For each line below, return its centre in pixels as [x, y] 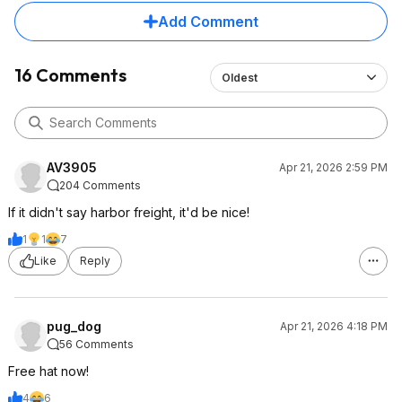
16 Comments [70, 74]
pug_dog [74, 326]
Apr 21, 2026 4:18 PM [334, 326]
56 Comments [96, 344]
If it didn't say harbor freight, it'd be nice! [129, 212]
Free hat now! [48, 371]
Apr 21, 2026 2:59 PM [333, 167]
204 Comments [100, 185]
